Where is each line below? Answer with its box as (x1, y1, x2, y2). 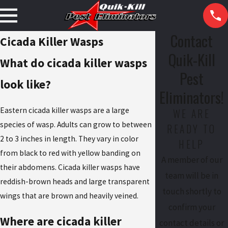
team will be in (165, 170, 219, 182)
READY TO (167, 122, 216, 137)
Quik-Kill (168, 48, 215, 71)
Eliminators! (159, 86, 224, 108)
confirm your (168, 202, 215, 213)
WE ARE (173, 106, 211, 122)
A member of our (161, 154, 222, 166)
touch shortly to (162, 186, 221, 197)
